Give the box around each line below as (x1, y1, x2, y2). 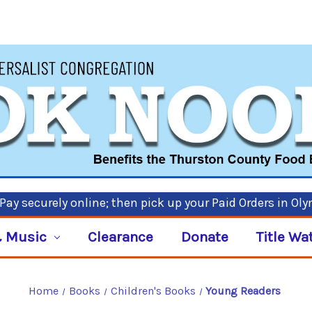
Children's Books (110, 284, 196, 298)
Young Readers (205, 284, 281, 298)
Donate (180, 228, 228, 246)
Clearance (87, 228, 153, 246)
